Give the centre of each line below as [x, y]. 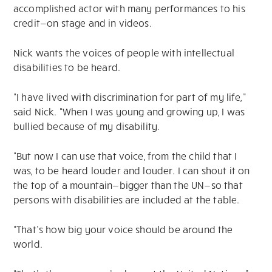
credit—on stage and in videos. [83, 23]
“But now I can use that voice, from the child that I [125, 156]
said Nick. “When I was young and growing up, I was [129, 112]
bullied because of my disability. [87, 126]
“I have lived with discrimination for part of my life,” [130, 97]
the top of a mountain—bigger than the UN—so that [128, 185]
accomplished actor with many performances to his [129, 8]
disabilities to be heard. [67, 67]
